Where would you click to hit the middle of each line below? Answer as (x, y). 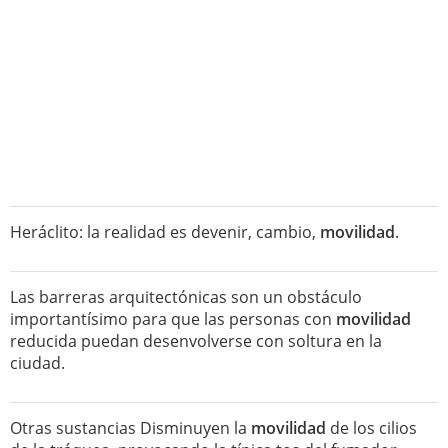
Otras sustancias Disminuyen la (130, 428)
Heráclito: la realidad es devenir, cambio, (165, 232)
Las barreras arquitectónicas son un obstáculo (186, 297)
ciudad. (37, 363)
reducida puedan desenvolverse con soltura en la (196, 341)
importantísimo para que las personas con (173, 319)
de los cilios (371, 428)
